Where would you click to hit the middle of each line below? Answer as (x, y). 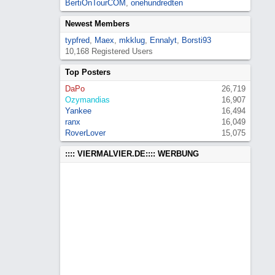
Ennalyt (163, 40)
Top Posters (88, 72)
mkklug (132, 40)
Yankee (78, 111)
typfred (77, 40)
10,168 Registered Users (109, 51)
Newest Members (97, 24)
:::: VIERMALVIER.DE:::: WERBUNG (132, 154)
